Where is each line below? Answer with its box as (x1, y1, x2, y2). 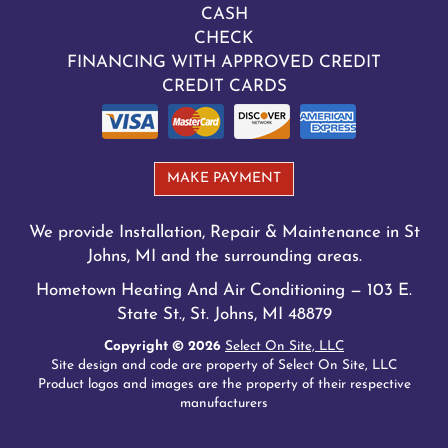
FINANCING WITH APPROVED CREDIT (67, 54, 381, 72)
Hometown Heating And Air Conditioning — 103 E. (36, 282, 412, 300)
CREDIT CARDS (161, 78, 287, 96)
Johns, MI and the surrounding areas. (86, 248, 362, 266)
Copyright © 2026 (104, 340, 225, 354)
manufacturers (180, 397, 268, 411)
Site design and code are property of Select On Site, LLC (51, 359, 397, 373)
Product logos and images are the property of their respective (37, 378, 411, 392)
